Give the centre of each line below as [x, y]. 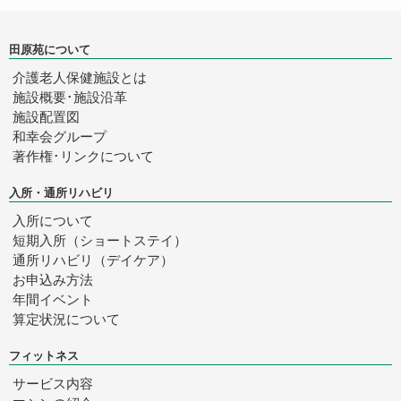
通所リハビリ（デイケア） [93, 260]
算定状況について [66, 320]
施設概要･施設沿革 [70, 98]
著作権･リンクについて [83, 157]
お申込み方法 [53, 280]
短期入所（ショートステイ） [100, 241]
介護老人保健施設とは [80, 78]
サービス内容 [53, 384]
